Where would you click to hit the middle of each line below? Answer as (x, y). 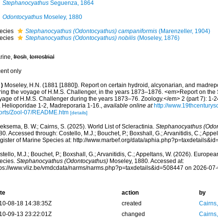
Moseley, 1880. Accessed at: (146, 161)
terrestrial (42, 57)
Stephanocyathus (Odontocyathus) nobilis (80, 38)
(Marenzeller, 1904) (183, 31)
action (130, 193)
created (131, 203)
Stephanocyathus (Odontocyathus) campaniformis (91, 31)
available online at (128, 106)
